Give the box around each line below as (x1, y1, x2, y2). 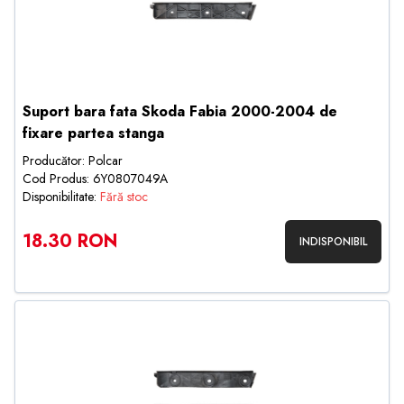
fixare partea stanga (23, 123, 164, 143)
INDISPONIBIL (299, 234, 367, 250)
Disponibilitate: (23, 188, 100, 206)
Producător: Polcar (23, 151, 123, 170)
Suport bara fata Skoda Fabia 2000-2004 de (23, 101, 337, 122)
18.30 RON (23, 228, 117, 254)
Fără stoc (100, 188, 148, 206)
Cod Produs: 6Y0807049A (23, 170, 168, 188)
